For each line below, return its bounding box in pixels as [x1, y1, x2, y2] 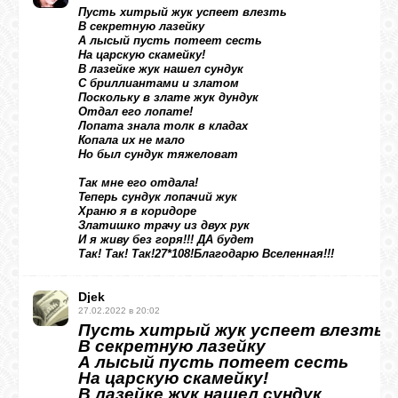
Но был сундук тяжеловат [78, 147, 238, 161]
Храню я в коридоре [78, 204, 196, 218]
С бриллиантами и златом [78, 76, 239, 90]
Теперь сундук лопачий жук [78, 190, 237, 203]
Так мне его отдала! [78, 176, 198, 189]
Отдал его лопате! [78, 105, 193, 118]
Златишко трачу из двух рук [78, 219, 250, 232]
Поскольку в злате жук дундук [78, 91, 259, 104]
